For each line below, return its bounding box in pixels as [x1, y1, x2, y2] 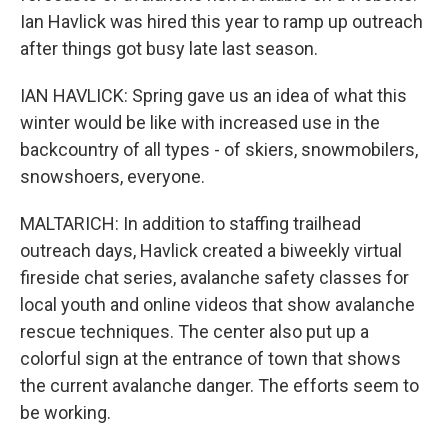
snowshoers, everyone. [20, 166, 205, 187]
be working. [20, 402, 111, 423]
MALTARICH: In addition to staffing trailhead [20, 213, 361, 234]
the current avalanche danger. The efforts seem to [20, 375, 419, 396]
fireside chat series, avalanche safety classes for [20, 267, 409, 288]
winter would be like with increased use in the [20, 112, 380, 133]
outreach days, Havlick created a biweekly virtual [20, 240, 402, 261]
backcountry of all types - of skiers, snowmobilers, [20, 139, 418, 160]
